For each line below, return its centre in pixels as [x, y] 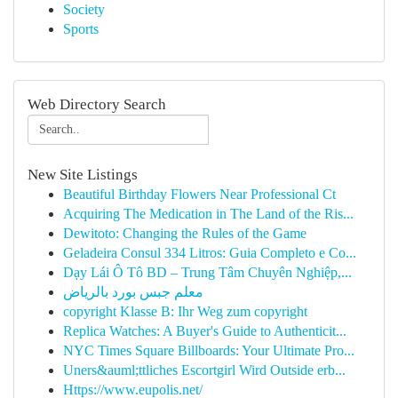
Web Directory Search [97, 104]
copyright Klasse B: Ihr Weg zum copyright [185, 311]
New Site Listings [83, 175]
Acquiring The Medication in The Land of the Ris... [208, 214]
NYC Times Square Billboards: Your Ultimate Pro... [209, 350]
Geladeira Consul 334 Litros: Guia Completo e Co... [210, 253]
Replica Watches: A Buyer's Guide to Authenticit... [205, 331]
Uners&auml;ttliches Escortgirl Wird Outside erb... [204, 370]
